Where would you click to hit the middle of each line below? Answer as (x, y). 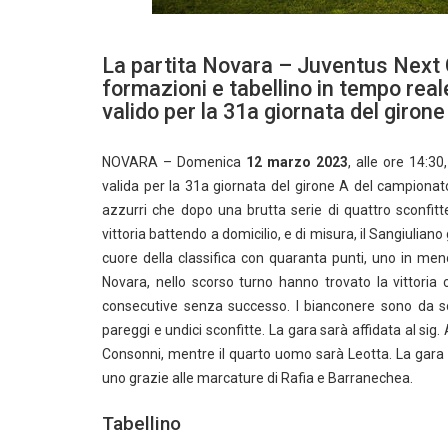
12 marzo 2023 (296, 162)
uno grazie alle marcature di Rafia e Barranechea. (257, 378)
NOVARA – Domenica (174, 162)
